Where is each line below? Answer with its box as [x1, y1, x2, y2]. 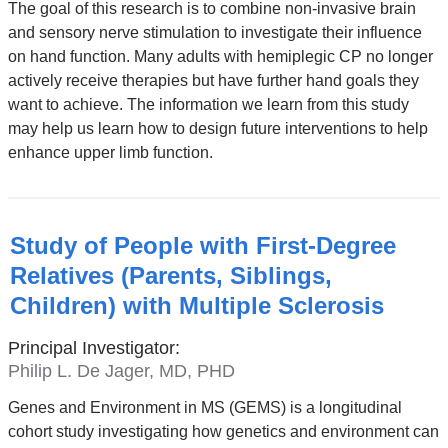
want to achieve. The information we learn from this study [7, 95, 409, 113]
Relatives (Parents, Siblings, [9, 262, 332, 290]
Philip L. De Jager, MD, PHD [7, 360, 235, 381]
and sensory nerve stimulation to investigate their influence [7, 23, 422, 41]
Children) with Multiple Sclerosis [9, 292, 384, 320]
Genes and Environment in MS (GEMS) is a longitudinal [7, 398, 402, 416]
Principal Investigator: [7, 338, 180, 359]
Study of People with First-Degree [9, 232, 396, 260]
